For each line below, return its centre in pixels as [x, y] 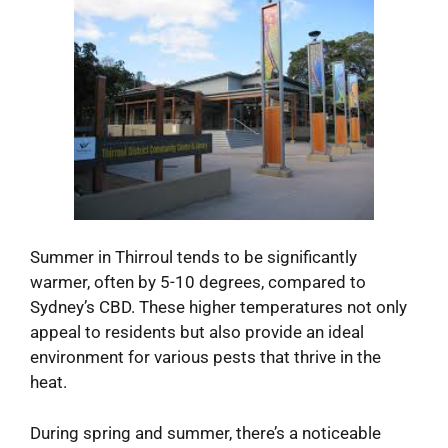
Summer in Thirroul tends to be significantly [193, 257]
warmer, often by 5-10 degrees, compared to [198, 282]
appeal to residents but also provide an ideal [197, 332]
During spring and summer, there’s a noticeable [205, 432]
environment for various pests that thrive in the [205, 357]
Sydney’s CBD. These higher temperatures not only [218, 307]
